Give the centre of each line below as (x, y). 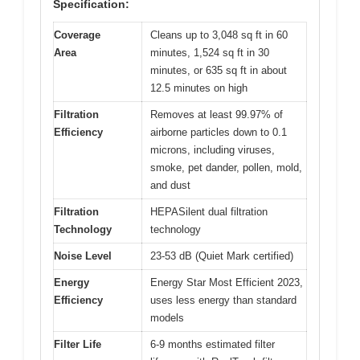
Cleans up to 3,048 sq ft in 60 (219, 35)
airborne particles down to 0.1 (219, 133)
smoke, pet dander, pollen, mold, (226, 168)
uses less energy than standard (223, 301)
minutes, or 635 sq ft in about (219, 71)
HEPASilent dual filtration (209, 212)
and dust (170, 186)
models (167, 318)
